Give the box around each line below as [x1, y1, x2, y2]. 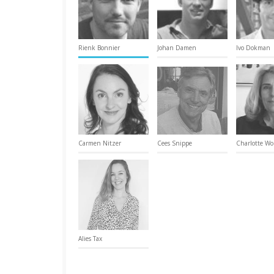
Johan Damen [157, 43, 196, 52]
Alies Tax [78, 234, 102, 243]
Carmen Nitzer [78, 139, 121, 147]
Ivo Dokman [236, 43, 270, 52]
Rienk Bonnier [78, 43, 120, 52]
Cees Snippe [157, 139, 192, 147]
